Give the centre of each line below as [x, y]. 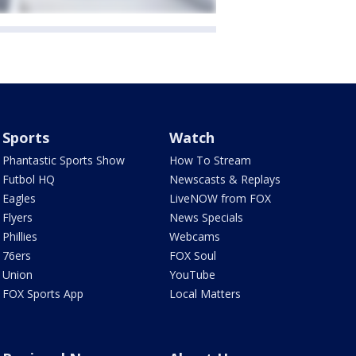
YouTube [193, 274]
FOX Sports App [43, 293]
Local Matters [205, 293]
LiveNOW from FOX [221, 198]
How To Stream [211, 160]
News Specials [207, 217]
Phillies [19, 236]
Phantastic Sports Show [63, 160]
